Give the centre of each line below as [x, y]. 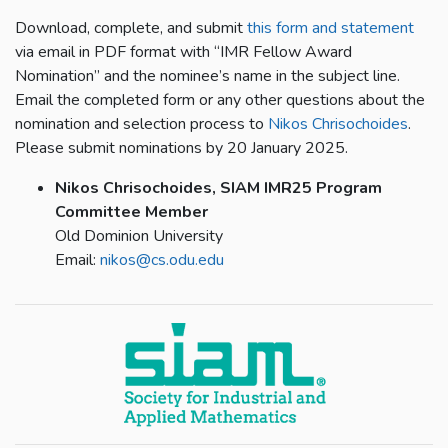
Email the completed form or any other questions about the [220, 100]
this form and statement [330, 28]
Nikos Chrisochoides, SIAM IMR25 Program [218, 188]
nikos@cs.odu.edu [162, 260]
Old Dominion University [139, 236]
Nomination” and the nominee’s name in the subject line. [207, 76]
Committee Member [131, 212]
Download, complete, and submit [131, 28]
